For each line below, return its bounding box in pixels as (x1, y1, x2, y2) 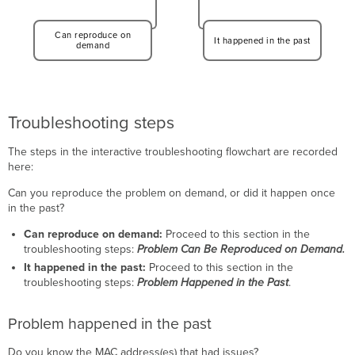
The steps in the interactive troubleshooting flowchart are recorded (8, 145, 338, 159)
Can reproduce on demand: (23, 227, 162, 242)
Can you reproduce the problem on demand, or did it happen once (8, 186, 336, 200)
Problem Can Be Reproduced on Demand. (136, 242, 345, 257)
